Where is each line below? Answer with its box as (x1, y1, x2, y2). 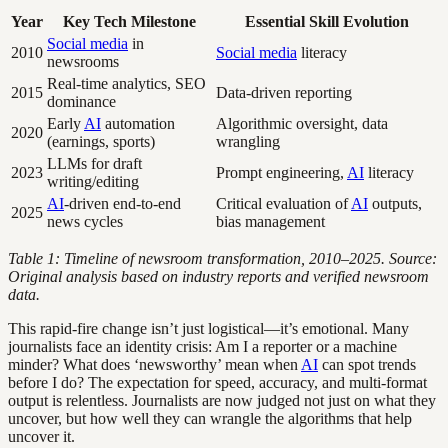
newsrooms (47, 52, 119, 70)
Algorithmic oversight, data (216, 114, 388, 132)
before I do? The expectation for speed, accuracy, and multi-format (8, 373, 427, 391)
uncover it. (8, 427, 75, 445)
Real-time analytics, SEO (47, 74, 206, 92)
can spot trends (318, 355, 416, 373)
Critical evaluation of (216, 194, 351, 212)
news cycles (47, 212, 123, 230)
